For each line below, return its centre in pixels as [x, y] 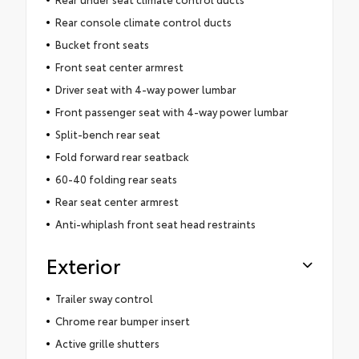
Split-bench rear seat [107, 133]
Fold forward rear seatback [122, 156]
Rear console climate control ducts [143, 21]
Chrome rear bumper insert [122, 320]
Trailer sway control [104, 298]
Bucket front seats [102, 44]
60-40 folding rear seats [116, 178]
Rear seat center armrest [117, 201]
